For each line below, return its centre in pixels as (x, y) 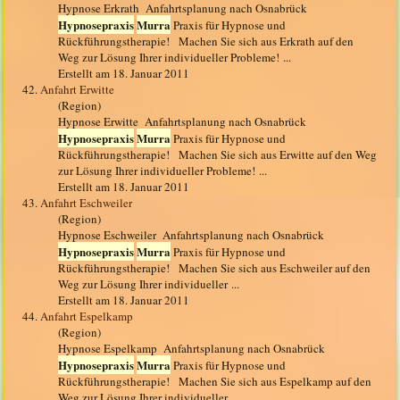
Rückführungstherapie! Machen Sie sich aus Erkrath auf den (206, 42)
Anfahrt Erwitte (78, 90)
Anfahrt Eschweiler (87, 203)
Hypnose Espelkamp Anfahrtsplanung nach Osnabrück (192, 349)
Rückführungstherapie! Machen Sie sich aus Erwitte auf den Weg (218, 155)
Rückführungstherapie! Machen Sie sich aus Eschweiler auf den (215, 268)
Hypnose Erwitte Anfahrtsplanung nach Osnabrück (183, 122)
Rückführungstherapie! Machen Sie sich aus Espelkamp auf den (215, 382)
